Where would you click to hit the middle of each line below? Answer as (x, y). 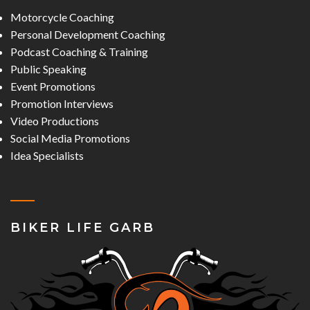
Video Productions (55, 121)
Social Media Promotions (70, 138)
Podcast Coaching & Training (79, 52)
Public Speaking (48, 69)
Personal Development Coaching (88, 35)
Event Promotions (53, 86)
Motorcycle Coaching (62, 17)
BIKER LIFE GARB (83, 228)
